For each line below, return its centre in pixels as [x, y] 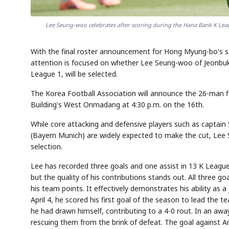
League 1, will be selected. [74, 74]
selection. [47, 146]
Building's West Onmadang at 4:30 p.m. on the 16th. [117, 104]
